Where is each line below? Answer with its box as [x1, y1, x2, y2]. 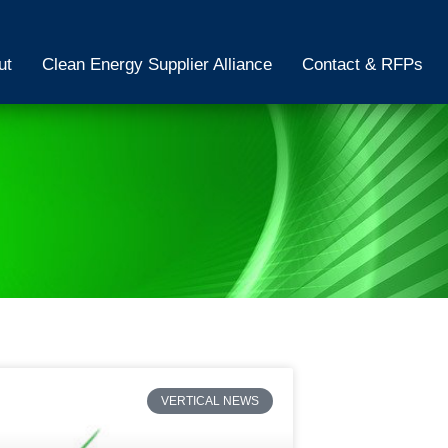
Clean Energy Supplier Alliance [41, 54, 272, 74]
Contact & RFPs [301, 54, 423, 74]
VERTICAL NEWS [161, 394, 260, 409]
